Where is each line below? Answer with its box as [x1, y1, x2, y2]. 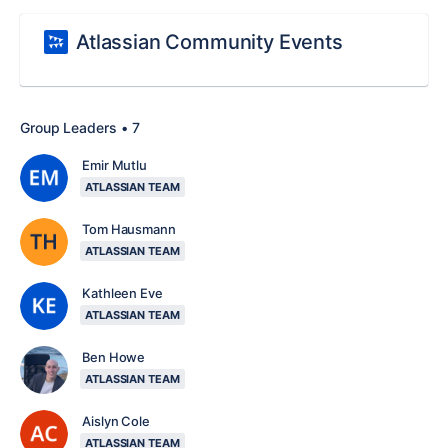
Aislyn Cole [82, 413, 151, 429]
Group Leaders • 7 [20, 119, 140, 136]
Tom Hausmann [82, 221, 176, 237]
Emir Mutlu [82, 157, 148, 173]
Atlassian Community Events [76, 30, 343, 54]
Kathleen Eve [82, 285, 163, 301]
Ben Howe [82, 349, 146, 365]
